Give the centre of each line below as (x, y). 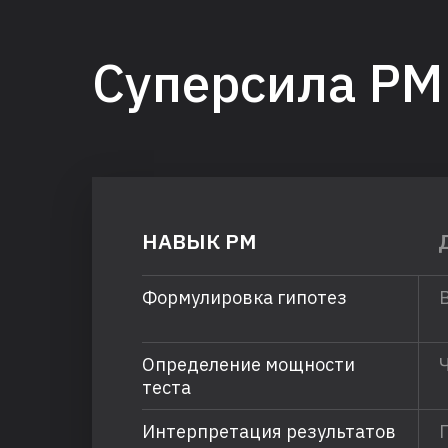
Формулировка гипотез (244, 297)
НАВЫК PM (199, 241)
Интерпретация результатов (269, 431)
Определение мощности (248, 364)
